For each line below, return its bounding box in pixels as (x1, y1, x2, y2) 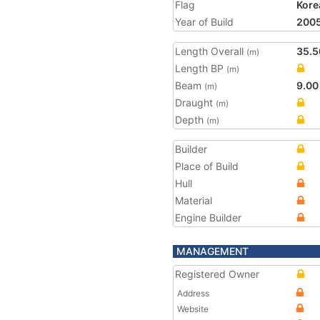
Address (177, 288, 209, 299)
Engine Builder (175, 211, 241, 224)
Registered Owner (175, 268, 259, 280)
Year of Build (175, 16, 234, 28)
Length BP (175, 62, 226, 74)
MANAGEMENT (176, 245, 249, 257)
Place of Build (175, 160, 239, 172)
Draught (175, 96, 216, 109)
